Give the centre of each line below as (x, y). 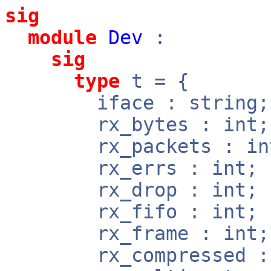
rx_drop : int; (131, 190)
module (62, 38)
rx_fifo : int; (131, 212)
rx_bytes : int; (137, 125)
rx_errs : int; (131, 168)
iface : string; (137, 103)
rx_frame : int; (137, 233)
